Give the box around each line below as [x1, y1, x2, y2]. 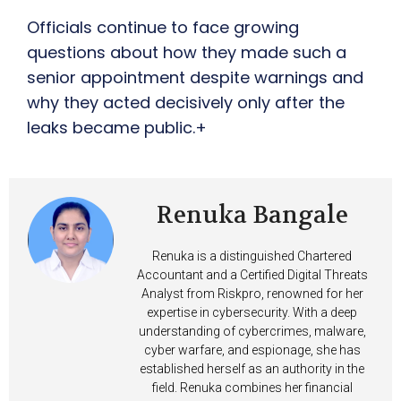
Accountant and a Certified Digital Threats [136, 268, 368, 283]
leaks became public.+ [27, 116, 207, 140]
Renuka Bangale [156, 200, 348, 231]
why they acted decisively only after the [27, 91, 345, 115]
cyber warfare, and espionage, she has [143, 343, 361, 358]
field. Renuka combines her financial [151, 380, 353, 396]
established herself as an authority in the [140, 362, 364, 377]
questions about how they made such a [27, 41, 346, 64]
